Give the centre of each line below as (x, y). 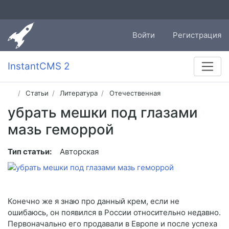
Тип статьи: (30, 152)
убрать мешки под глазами (103, 113)
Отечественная (135, 93)
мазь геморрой (61, 130)
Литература (79, 93)
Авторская (79, 152)
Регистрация (197, 35)
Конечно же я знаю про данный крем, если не (94, 201)
